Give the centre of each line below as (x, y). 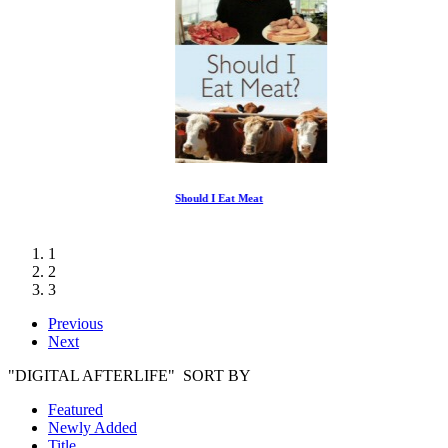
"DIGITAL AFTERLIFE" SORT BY (129, 376)
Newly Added (92, 428)
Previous (75, 324)
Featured (75, 410)
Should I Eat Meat (92, 198)
